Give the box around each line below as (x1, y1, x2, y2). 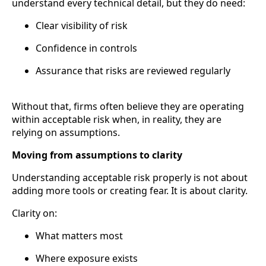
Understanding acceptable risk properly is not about (12, 171, 248, 185)
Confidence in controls (36, 42, 137, 55)
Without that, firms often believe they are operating (12, 100, 244, 113)
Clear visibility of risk (36, 19, 128, 33)
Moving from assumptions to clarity (12, 148, 182, 162)
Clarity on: (12, 207, 57, 220)
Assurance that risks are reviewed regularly (36, 64, 230, 78)
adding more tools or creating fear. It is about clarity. (12, 184, 248, 198)
